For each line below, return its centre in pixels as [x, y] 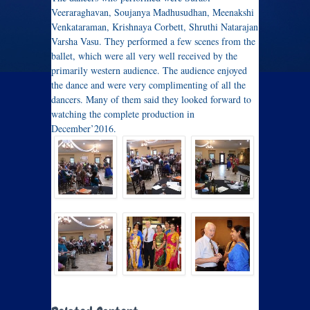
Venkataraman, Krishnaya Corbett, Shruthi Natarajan [155, 27]
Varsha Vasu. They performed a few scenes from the [153, 41]
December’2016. [84, 128]
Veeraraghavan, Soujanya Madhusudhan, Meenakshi [153, 12]
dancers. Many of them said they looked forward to [151, 99]
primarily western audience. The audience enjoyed [149, 70]
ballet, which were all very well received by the [144, 56]
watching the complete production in [123, 114]
